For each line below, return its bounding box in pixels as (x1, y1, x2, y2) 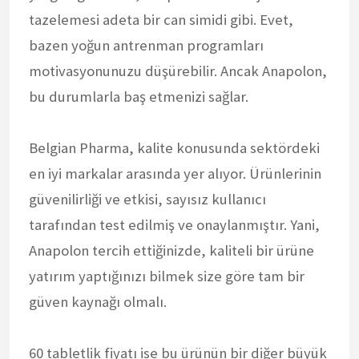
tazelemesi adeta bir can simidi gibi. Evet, (29, 10, 293, 29)
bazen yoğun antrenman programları (29, 35, 264, 54)
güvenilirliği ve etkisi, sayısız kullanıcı (29, 189, 266, 208)
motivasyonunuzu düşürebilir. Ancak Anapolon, (29, 61, 327, 80)
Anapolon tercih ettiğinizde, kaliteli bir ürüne (29, 240, 314, 260)
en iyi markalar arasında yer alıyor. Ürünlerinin (29, 163, 321, 183)
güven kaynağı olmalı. (29, 292, 167, 311)
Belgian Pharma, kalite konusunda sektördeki (29, 138, 320, 157)
